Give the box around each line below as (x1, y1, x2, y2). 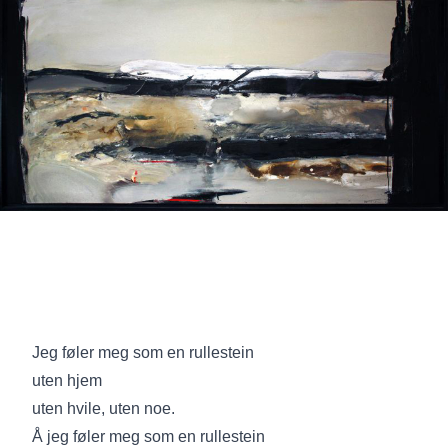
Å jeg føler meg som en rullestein (32, 428, 265, 446)
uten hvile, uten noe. (32, 400, 175, 418)
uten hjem (32, 372, 102, 390)
